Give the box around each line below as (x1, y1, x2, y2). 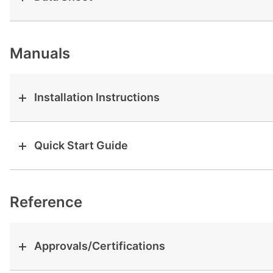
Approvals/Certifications (34, 239, 165, 252)
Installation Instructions (34, 91, 160, 104)
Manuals (10, 44, 70, 62)
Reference (10, 193, 82, 211)
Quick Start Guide (34, 139, 128, 152)
